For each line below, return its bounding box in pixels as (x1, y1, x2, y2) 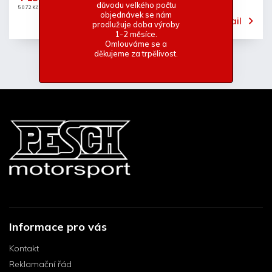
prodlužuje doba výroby (92, 19, 180, 29)
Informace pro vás (9, 220, 107, 234)
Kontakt (9, 243, 39, 254)
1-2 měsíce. (115, 29, 157, 39)
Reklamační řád (9, 259, 72, 270)
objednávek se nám (100, 9, 172, 19)
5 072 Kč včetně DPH (18, 4, 67, 10)
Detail (214, 15, 242, 27)
